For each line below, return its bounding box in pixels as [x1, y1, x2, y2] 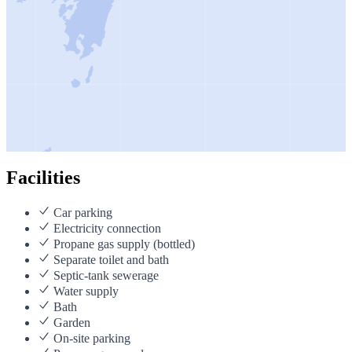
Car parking [50, 205, 112, 219]
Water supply [50, 284, 119, 298]
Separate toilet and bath [50, 252, 169, 266]
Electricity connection [50, 221, 161, 235]
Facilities [6, 167, 80, 188]
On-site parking [50, 331, 130, 345]
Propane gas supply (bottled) [50, 236, 195, 251]
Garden [50, 315, 90, 329]
